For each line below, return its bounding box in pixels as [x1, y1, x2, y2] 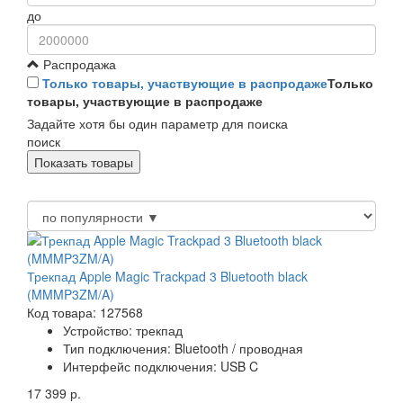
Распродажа [40, 55, 116, 74]
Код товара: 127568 [27, 303, 143, 322]
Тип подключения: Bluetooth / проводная [63, 339, 303, 358]
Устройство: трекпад [63, 321, 183, 340]
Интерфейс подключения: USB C [63, 357, 258, 376]
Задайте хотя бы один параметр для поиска [27, 114, 288, 133]
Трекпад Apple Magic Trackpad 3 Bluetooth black [27, 267, 308, 286]
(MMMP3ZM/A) [27, 285, 114, 304]
